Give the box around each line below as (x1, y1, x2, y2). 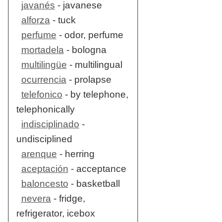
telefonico (21, 89, 62, 100)
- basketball (68, 178, 120, 189)
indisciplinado (21, 119, 79, 130)
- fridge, (51, 193, 85, 204)
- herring (56, 149, 95, 160)
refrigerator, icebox (16, 208, 95, 219)
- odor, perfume (56, 30, 123, 41)
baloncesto (21, 178, 68, 189)
